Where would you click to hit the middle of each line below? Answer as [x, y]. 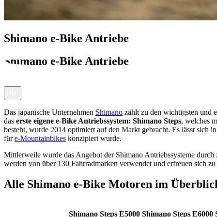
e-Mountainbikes [40, 138]
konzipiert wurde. [94, 138]
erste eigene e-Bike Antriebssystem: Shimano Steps [99, 121]
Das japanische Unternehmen [50, 112]
